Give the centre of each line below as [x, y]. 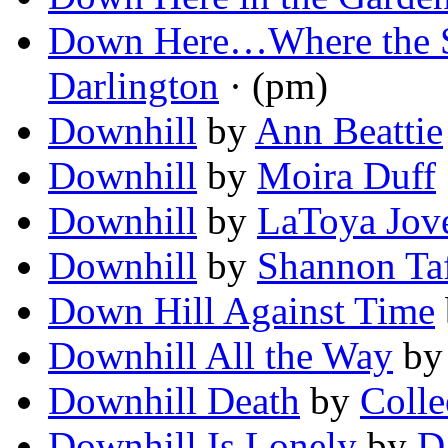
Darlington [133, 86]
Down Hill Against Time [241, 311]
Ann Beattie [349, 131]
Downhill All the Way [220, 356]
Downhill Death [174, 401]
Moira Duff [346, 176]
